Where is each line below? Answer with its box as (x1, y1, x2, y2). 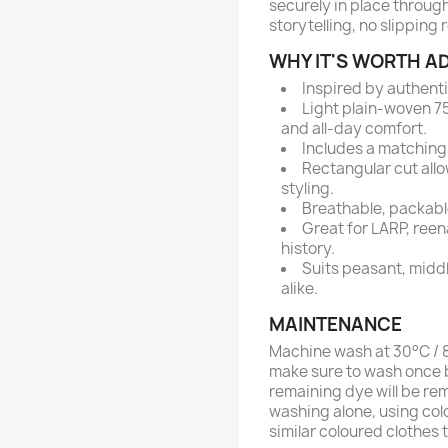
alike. (281, 278, 318, 299)
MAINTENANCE (269, 312, 402, 337)
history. (281, 238, 335, 259)
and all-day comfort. (281, 118, 427, 139)
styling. (281, 178, 334, 199)
